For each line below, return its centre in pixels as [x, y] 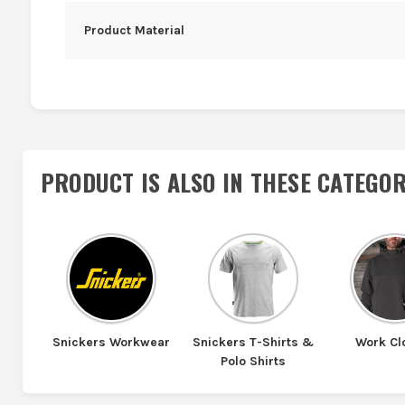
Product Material [134, 31]
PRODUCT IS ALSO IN [145, 182]
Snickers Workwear [112, 342]
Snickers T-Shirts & [254, 342]
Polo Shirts [254, 361]
